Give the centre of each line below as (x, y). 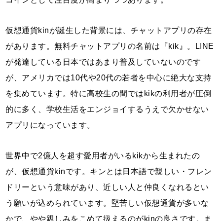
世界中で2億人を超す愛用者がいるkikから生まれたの (103, 155)
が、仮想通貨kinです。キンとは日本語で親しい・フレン (109, 171)
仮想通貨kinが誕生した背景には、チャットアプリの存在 (109, 30)
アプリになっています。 (50, 125)
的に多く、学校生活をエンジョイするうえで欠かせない (107, 109)
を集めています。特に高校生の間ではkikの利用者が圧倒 (109, 93)
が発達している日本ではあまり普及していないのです (103, 62)
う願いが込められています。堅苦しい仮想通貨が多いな (107, 203)
